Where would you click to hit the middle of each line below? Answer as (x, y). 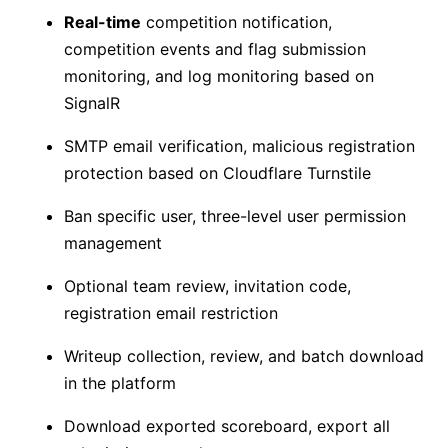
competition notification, (236, 22)
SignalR (92, 103)
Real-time (102, 22)
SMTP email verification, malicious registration (239, 146)
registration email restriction (171, 313)
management (113, 243)
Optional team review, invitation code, (207, 286)
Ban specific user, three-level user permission (235, 216)
